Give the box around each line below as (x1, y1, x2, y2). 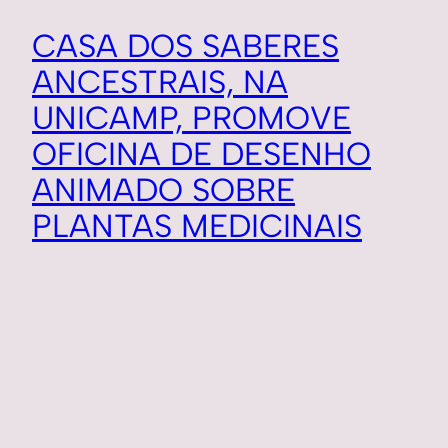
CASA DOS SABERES (32, 26, 339, 65)
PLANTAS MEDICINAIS (32, 206, 362, 245)
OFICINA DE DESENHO (32, 134, 371, 173)
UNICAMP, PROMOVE (32, 98, 351, 137)
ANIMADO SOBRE (32, 170, 295, 209)
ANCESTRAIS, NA (32, 62, 288, 101)
